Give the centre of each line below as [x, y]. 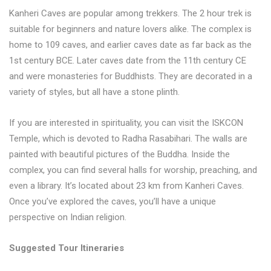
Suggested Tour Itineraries [67, 248]
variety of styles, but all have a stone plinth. [94, 92]
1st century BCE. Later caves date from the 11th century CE [128, 61]
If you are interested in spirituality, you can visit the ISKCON [126, 123]
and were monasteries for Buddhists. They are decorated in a [131, 77]
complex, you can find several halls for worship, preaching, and [133, 170]
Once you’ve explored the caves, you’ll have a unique [113, 202]
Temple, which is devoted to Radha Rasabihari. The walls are [128, 139]
